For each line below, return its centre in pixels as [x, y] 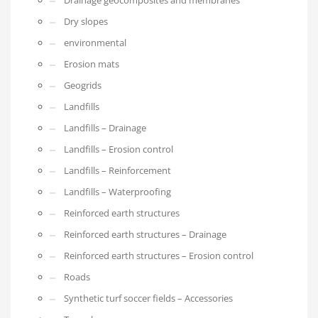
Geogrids [83, 86]
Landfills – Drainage [105, 128]
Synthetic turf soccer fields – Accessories [148, 298]
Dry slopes [86, 22]
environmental [95, 43]
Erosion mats [92, 64]
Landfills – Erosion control [119, 149]
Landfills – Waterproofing [117, 192]
